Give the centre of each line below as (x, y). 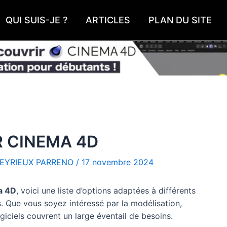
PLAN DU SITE (180, 20)
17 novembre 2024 (118, 162)
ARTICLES (108, 20)
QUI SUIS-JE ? (36, 20)
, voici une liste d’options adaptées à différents (106, 191)
